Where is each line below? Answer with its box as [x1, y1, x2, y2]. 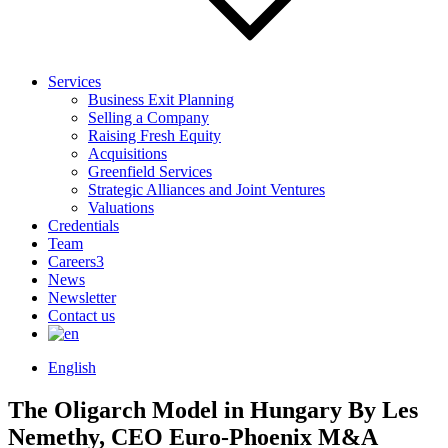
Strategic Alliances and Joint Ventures [88, 181, 325, 199]
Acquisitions [88, 145, 167, 163]
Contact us [48, 307, 115, 325]
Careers [48, 253, 96, 271]
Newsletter [48, 289, 116, 307]
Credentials [48, 217, 119, 235]
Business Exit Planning [88, 91, 234, 109]
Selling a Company [88, 109, 209, 127]
